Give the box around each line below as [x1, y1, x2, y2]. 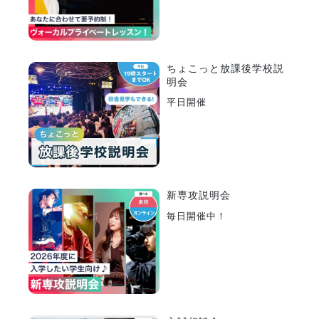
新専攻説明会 [167, 189, 231, 201]
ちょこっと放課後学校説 [167, 62, 284, 74]
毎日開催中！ [167, 210, 226, 221]
